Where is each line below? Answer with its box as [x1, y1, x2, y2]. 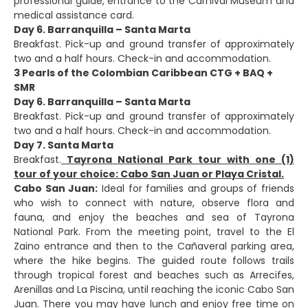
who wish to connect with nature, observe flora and [14, 196, 294, 210]
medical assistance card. [14, 8, 134, 23]
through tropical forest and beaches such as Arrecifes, [14, 268, 294, 283]
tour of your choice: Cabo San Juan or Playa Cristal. [14, 167, 284, 181]
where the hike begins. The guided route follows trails [14, 254, 294, 268]
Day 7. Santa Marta [14, 138, 113, 153]
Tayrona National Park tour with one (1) [61, 153, 294, 167]
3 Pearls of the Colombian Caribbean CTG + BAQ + [14, 66, 273, 80]
